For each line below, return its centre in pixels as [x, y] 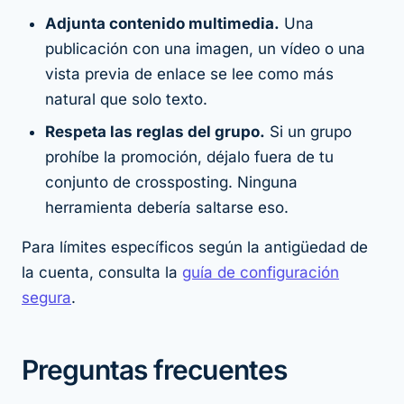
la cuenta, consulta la [102, 273]
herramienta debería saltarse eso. [167, 208]
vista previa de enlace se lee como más [189, 74]
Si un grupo [308, 132]
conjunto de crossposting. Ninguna [171, 183]
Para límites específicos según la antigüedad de [195, 248]
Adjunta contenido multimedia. [162, 24]
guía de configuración [261, 273]
